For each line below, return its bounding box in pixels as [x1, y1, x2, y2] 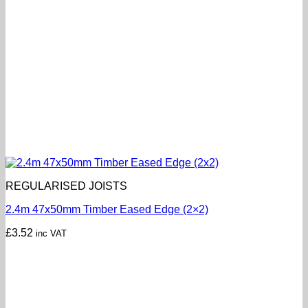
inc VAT [36, 228, 67, 239]
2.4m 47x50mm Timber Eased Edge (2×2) [5, 203, 208, 215]
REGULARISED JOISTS [5, 179, 127, 192]
